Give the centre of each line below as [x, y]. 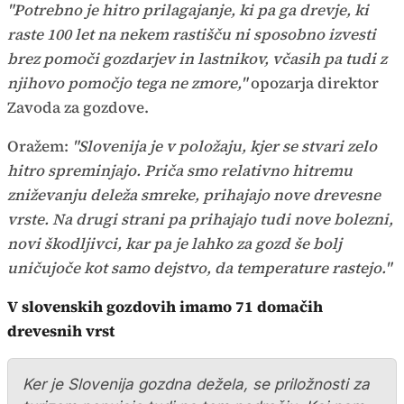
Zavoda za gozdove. [78, 107]
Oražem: [40, 146]
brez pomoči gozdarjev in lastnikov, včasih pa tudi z [197, 58]
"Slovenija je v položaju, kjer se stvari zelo [225, 146]
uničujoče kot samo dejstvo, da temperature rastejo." [199, 267]
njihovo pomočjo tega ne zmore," [129, 83]
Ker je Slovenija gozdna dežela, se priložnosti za [196, 384]
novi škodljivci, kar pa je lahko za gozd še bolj [174, 243]
